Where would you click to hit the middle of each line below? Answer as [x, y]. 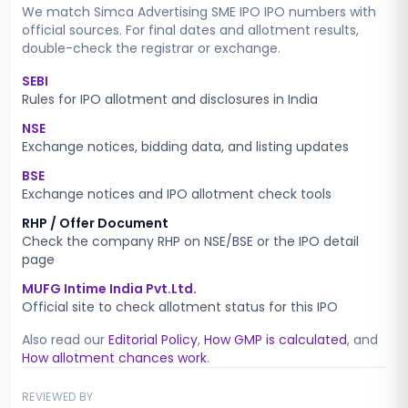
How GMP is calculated [275, 340]
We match [58, 12]
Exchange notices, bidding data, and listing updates [185, 147]
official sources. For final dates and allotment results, [190, 30]
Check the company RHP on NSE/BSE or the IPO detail [190, 241]
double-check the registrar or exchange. [151, 48]
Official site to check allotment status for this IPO [180, 307]
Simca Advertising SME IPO [177, 12]
